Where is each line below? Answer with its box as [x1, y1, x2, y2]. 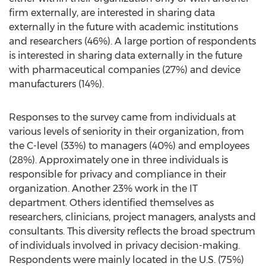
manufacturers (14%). [9, 78, 104, 90]
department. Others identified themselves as [9, 197, 214, 208]
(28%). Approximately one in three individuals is [9, 154, 228, 166]
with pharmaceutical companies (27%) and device [9, 64, 240, 75]
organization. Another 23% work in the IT [9, 183, 198, 194]
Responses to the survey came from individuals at [9, 112, 236, 123]
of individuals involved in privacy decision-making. [9, 240, 240, 251]
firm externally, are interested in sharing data [9, 7, 215, 18]
